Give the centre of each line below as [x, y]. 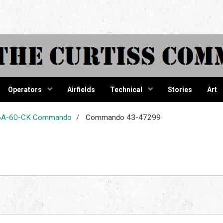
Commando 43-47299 [122, 117]
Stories [180, 89]
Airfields [81, 89]
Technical [127, 89]
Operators [25, 89]
